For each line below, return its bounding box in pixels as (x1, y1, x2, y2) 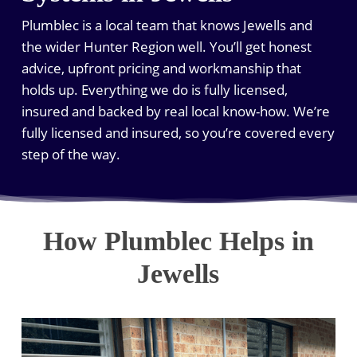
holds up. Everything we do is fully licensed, (21, 80, 288, 100)
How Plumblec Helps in (42, 226, 314, 256)
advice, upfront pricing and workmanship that (21, 59, 301, 78)
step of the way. (21, 145, 120, 164)
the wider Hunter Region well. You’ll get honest (21, 37, 312, 57)
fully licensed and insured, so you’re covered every (21, 124, 335, 143)
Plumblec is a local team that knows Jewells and (21, 16, 312, 35)
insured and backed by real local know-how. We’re (21, 102, 330, 121)
